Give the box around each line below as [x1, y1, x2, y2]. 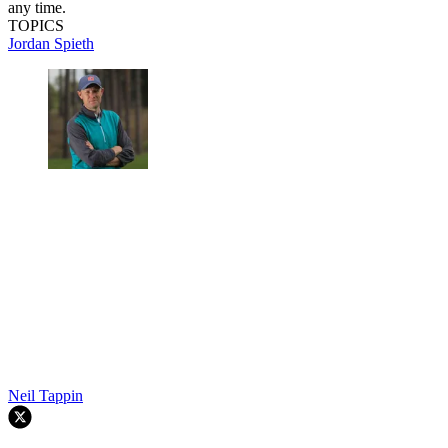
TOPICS [8, 16, 64, 34]
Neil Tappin [8, 386, 83, 404]
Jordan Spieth [8, 34, 94, 52]
